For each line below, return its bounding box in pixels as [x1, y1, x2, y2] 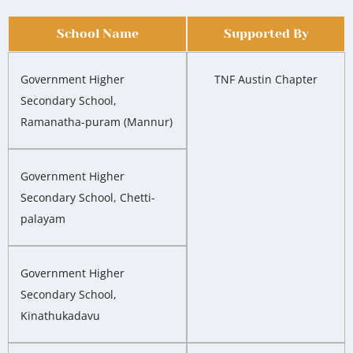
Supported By [223, 26, 309, 42]
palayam [20, 211, 65, 227]
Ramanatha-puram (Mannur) [20, 114, 173, 130]
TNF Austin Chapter [214, 72, 318, 87]
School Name [56, 26, 139, 42]
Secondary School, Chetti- [20, 190, 155, 206]
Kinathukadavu [20, 308, 100, 324]
